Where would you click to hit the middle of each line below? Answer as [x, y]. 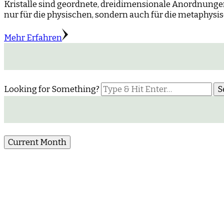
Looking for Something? [52, 89]
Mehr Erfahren [33, 37]
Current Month [37, 142]
